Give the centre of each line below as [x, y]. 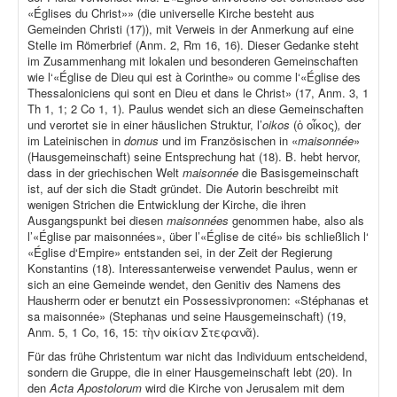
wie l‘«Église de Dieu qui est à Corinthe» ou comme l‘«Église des [194, 77]
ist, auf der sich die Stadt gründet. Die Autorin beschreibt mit [183, 189]
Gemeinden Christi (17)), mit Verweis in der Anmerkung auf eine [191, 29]
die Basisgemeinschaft [300, 173]
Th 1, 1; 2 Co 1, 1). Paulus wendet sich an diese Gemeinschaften [195, 109]
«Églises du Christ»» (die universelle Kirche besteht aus [171, 13]
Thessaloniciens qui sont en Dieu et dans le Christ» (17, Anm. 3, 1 [198, 93]
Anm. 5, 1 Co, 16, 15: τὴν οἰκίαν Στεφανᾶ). [144, 332]
